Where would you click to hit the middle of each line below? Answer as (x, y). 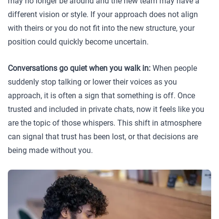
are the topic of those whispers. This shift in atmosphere (105, 123)
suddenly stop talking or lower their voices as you (92, 82)
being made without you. (50, 150)
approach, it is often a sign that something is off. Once (101, 95)
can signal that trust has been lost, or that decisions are (103, 136)
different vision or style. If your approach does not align (103, 15)
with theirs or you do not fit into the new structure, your (101, 28)
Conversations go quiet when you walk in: (80, 68)
